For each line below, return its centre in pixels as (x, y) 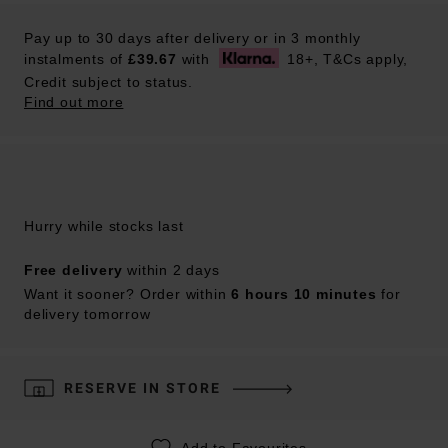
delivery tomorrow (87, 313)
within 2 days (171, 269)
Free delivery (73, 269)
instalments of (76, 58)
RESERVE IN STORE (142, 387)
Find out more (74, 102)
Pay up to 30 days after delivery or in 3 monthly (192, 38)
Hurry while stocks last (104, 225)
